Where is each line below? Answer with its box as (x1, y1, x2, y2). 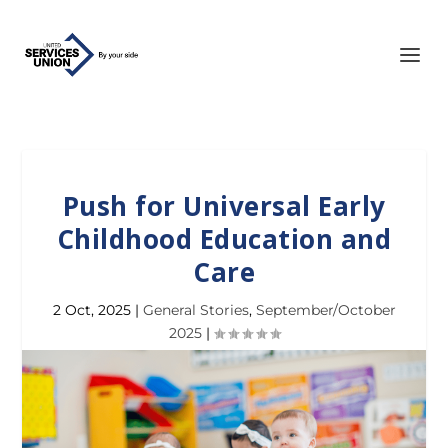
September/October (255, 301, 396, 319)
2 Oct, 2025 (52, 301, 131, 319)
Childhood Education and (56, 221, 392, 257)
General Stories (142, 301, 249, 319)
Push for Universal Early (62, 188, 386, 224)
